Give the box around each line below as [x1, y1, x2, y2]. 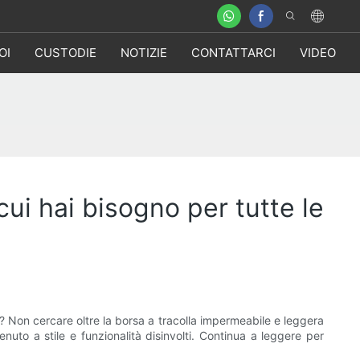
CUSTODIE [35, 45, 96, 60]
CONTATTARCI [191, 45, 276, 60]
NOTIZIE [121, 45, 167, 60]
